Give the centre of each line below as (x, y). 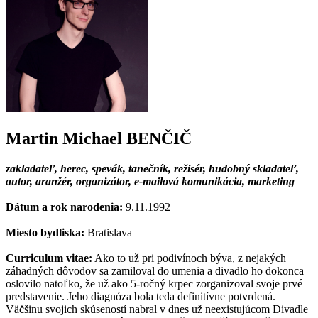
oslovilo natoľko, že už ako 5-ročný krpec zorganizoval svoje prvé (154, 284)
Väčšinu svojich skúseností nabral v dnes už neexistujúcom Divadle (157, 309)
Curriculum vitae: (49, 258)
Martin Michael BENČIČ (99, 139)
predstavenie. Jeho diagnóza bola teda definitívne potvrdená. (141, 297)
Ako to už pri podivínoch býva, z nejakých (189, 258)
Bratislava (108, 233)
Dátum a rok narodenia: (64, 207)
